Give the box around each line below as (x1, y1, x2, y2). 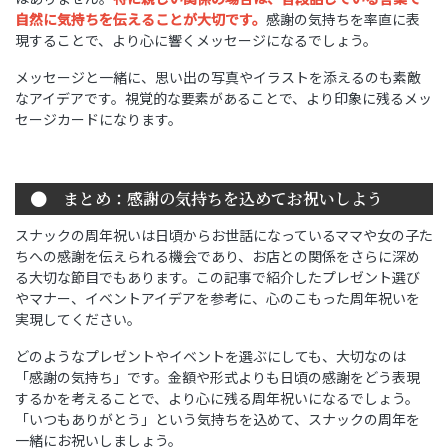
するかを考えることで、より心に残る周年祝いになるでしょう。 (15, 388, 419, 409)
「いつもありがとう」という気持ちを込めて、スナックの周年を (15, 409, 420, 430)
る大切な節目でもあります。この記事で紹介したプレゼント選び (15, 267, 420, 288)
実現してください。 (15, 309, 141, 330)
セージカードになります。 (15, 109, 182, 130)
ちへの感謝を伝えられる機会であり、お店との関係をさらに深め (15, 246, 420, 267)
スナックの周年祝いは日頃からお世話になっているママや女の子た (15, 225, 433, 246)
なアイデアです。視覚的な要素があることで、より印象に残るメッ (15, 88, 432, 109)
